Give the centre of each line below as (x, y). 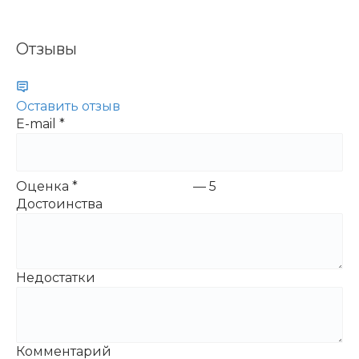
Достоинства (59, 204)
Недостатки (56, 277)
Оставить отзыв (68, 106)
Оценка (42, 186)
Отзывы (46, 48)
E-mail (36, 123)
